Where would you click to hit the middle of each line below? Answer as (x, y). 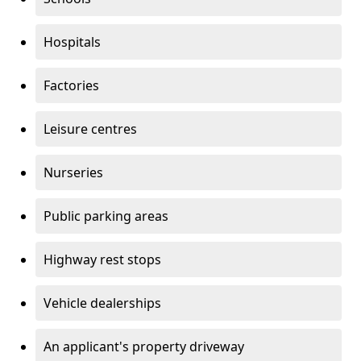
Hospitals (72, 42)
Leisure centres (90, 129)
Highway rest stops (102, 259)
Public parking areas (106, 216)
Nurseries (73, 172)
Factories (71, 85)
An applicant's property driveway (144, 346)
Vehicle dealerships (102, 303)
